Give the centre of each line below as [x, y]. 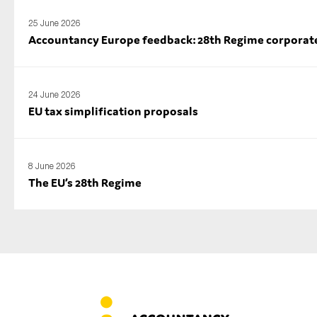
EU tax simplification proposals [113, 111]
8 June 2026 [52, 166]
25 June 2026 [54, 23]
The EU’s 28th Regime [85, 182]
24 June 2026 [54, 94]
